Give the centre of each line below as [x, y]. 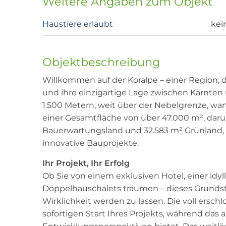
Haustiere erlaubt [78, 24]
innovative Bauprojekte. [91, 143]
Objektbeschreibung [101, 62]
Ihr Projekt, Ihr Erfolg [86, 163]
